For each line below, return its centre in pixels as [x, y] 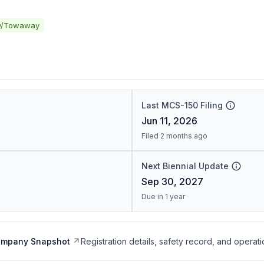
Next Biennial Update [185, 166]
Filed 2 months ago [174, 136]
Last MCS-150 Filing [182, 105]
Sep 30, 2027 [172, 181]
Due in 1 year [163, 197]
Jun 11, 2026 [169, 121]
